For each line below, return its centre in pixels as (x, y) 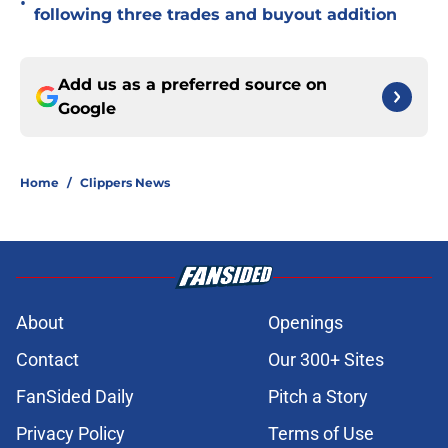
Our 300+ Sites (326, 360)
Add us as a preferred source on (192, 85)
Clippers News (125, 183)
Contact (47, 360)
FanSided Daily (75, 397)
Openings (305, 323)
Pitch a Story (318, 397)
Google (87, 109)
